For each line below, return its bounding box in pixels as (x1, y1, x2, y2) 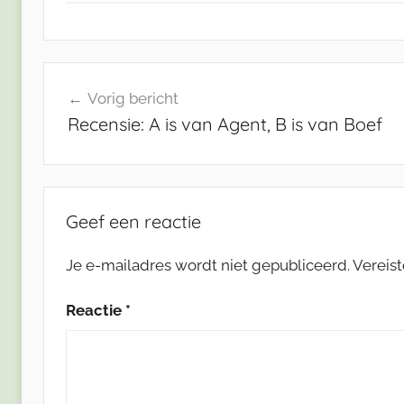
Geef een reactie (66, 209, 201, 233)
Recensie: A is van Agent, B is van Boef (67, 113, 382, 136)
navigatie (42, 96, 147, 124)
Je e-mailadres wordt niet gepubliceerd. (66, 255, 350, 274)
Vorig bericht (87, 89, 179, 108)
